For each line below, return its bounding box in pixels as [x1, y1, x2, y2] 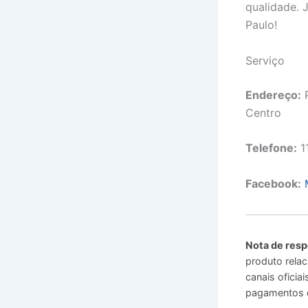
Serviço [245, 53, 285, 67]
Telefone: [245, 141, 297, 155]
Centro [245, 105, 281, 120]
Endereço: [245, 87, 301, 102]
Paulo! [245, 18, 277, 32]
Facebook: [245, 176, 301, 190]
